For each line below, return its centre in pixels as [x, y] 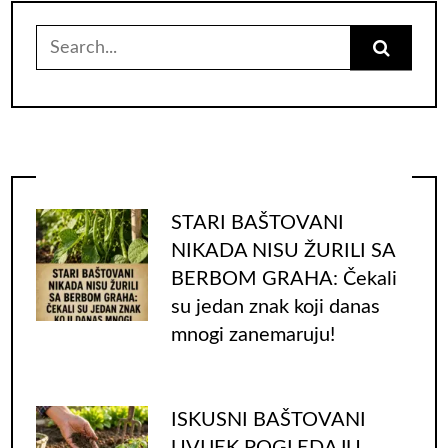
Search [62, 42]
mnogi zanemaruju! [252, 334]
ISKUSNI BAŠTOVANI [268, 420]
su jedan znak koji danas [275, 306]
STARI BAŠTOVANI [257, 222]
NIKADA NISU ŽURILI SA [282, 250]
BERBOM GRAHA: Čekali [283, 278]
